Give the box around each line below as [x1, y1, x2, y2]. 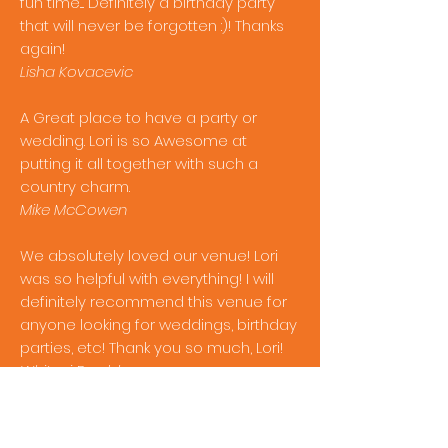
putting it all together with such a [20, 153, 258, 174]
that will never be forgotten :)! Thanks [20, 15, 284, 36]
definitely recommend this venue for [20, 291, 287, 312]
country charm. [20, 176, 130, 197]
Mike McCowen [20, 199, 127, 220]
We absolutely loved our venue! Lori [20, 245, 278, 266]
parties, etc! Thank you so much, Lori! [20, 337, 283, 358]
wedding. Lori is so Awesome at [20, 130, 247, 151]
